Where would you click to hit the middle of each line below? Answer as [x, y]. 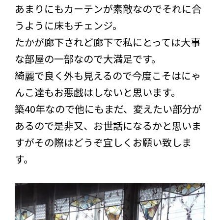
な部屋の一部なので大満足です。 [88, 58]
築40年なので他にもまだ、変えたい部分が [108, 109]
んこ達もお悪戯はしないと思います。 [98, 92]
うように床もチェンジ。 [69, 25]
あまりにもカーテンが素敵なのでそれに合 [108, 8]
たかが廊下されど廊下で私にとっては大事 [108, 42]
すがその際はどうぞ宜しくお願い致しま [103, 142]
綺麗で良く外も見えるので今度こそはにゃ [108, 75]
